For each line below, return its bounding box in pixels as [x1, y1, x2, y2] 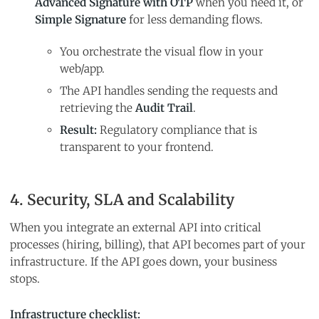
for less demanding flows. [126, 12, 263, 26]
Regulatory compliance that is [97, 122, 257, 137]
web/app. [60, 61, 105, 75]
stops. [10, 271, 40, 286]
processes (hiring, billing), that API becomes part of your [10, 237, 305, 251]
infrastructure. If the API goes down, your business [10, 254, 277, 268]
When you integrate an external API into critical [10, 220, 261, 234]
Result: [60, 122, 97, 137]
